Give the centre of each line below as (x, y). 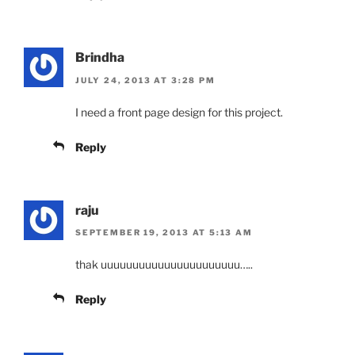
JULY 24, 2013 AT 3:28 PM (145, 80)
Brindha (100, 58)
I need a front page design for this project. (179, 112)
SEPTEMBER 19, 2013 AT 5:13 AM (164, 233)
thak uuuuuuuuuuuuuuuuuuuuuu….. (164, 265)
